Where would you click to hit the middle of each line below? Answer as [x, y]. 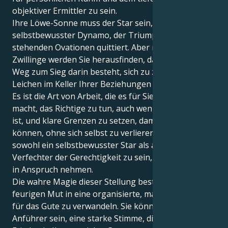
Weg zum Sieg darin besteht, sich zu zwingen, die [106, 72]
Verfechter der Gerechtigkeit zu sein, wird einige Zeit [112, 157]
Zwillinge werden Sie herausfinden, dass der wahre [109, 59]
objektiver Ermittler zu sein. [65, 10]
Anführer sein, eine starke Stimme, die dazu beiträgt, [113, 218]
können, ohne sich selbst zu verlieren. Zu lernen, [105, 133]
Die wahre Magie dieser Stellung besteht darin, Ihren [113, 181]
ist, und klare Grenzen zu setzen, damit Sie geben [106, 120]
